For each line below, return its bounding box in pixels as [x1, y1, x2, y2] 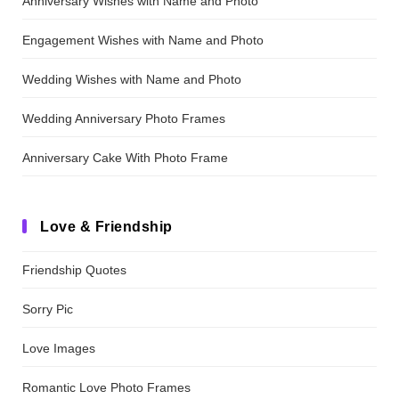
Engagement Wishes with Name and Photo [22, 32, 264, 47]
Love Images [22, 340, 95, 355]
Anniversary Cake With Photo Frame [22, 150, 228, 165]
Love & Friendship [40, 218, 173, 234]
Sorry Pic [22, 301, 73, 316]
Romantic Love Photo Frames [22, 379, 191, 395]
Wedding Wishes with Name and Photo [22, 71, 241, 86]
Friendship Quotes [22, 262, 126, 277]
